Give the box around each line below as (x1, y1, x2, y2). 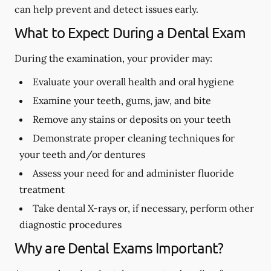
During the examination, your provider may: (15, 52, 212, 64)
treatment (19, 183, 65, 195)
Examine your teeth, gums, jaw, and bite (33, 94, 211, 106)
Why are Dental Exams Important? (15, 239, 224, 256)
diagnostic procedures (19, 218, 122, 230)
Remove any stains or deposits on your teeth (33, 113, 231, 125)
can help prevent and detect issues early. (15, 3, 198, 15)
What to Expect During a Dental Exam (15, 24, 246, 41)
